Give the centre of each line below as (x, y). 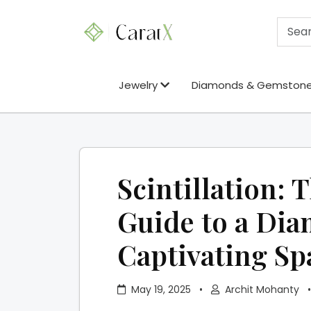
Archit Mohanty (262, 289)
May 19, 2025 (161, 289)
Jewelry (140, 85)
